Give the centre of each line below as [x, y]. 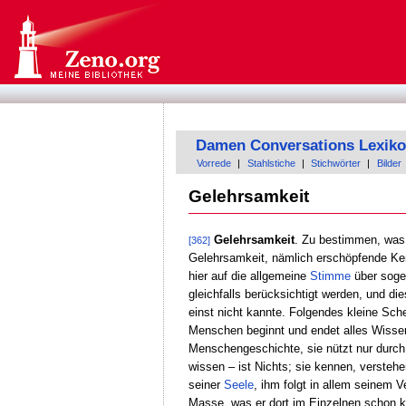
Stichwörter [336, 164]
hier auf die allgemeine [249, 275]
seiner [206, 384]
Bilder [389, 164]
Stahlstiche [271, 164]
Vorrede [214, 164]
